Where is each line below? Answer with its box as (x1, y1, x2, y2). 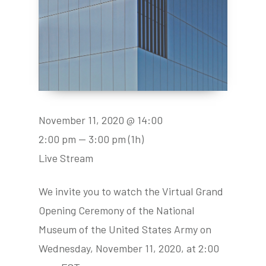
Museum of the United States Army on (39, 223, 212, 236)
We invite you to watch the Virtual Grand (39, 185, 224, 198)
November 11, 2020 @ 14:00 (39, 113, 163, 127)
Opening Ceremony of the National (39, 204, 195, 217)
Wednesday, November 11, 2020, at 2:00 (39, 242, 220, 255)
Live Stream (39, 151, 94, 165)
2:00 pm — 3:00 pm (39, 132, 126, 146)
